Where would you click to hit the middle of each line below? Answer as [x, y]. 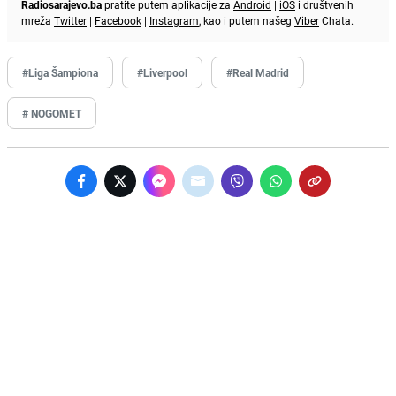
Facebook [118, 20]
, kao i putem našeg [247, 20]
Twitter [70, 20]
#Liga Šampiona [60, 72]
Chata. [336, 20]
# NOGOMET [52, 113]
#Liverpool [162, 72]
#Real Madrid [258, 72]
